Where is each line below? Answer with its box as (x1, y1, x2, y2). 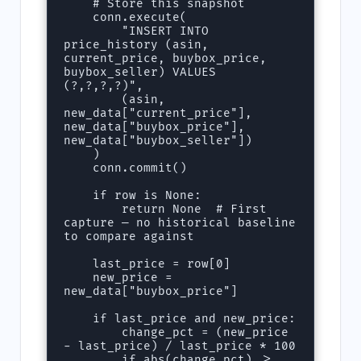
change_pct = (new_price (64, 325, 122, 339)
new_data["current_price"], (64, 106, 253, 120)
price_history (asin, (64, 37, 210, 52)
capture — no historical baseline (64, 215, 297, 230)
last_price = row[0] (64, 256, 93, 271)
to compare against (64, 229, 195, 243)
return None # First (64, 201, 122, 216)
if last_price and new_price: (64, 311, 93, 326)
